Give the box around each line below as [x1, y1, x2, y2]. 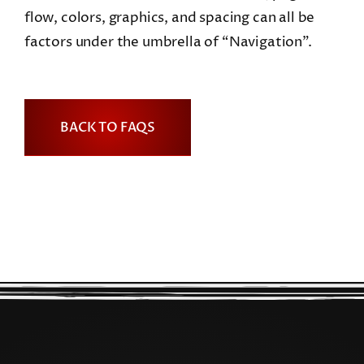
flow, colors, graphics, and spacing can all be [24, 7, 315, 28]
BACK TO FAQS [59, 118, 156, 136]
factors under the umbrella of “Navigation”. [24, 32, 312, 52]
